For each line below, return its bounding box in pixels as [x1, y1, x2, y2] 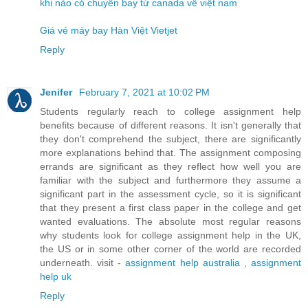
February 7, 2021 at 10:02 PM [79, 87, 210, 98]
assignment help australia [125, 257, 240, 269]
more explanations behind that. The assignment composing [40, 147, 301, 159]
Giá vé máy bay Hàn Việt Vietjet [40, 25, 177, 36]
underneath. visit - [40, 257, 126, 269]
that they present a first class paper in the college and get [40, 202, 301, 214]
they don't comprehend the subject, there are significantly [40, 133, 301, 145]
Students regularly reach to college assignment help [40, 106, 301, 118]
